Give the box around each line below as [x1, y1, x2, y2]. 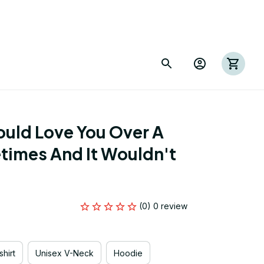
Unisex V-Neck [35, 247, 94, 258]
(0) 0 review [139, 201, 187, 211]
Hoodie [114, 247, 143, 258]
